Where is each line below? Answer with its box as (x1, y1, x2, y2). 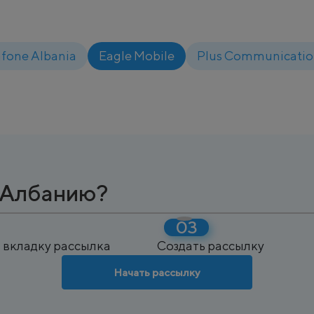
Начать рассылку (114, 266, 200, 278)
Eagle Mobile (99, 48, 175, 63)
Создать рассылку (157, 238, 264, 253)
